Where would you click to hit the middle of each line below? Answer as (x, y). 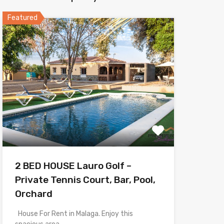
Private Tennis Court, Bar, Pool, (85, 179)
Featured (22, 17)
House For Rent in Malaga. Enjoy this (74, 213)
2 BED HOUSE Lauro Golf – (73, 165)
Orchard (33, 193)
